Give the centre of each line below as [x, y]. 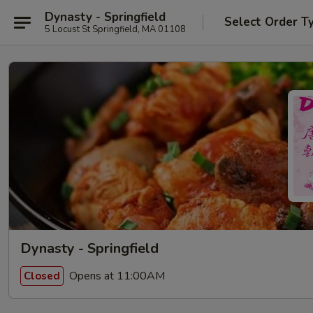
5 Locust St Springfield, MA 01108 [115, 29]
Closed [42, 276]
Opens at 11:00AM [116, 276]
